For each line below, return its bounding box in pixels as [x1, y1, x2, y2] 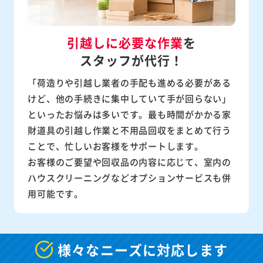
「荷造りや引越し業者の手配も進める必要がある [28, 76, 231, 89]
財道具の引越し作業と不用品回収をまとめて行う [28, 123, 231, 136]
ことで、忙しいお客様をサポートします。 [28, 139, 204, 152]
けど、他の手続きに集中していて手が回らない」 [28, 92, 231, 104]
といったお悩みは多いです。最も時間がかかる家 [28, 107, 231, 120]
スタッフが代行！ [79, 50, 184, 69]
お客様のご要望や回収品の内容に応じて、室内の [28, 155, 231, 168]
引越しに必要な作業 [66, 33, 184, 51]
